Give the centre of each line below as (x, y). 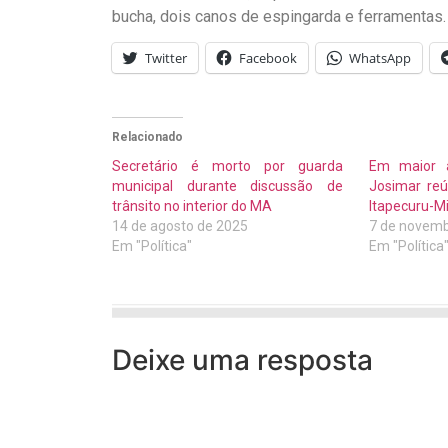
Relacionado (147, 137)
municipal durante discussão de (228, 186)
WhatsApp (380, 58)
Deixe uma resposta (242, 360)
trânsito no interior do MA (192, 206)
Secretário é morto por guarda (228, 166)
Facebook (268, 58)
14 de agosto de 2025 (180, 226)
